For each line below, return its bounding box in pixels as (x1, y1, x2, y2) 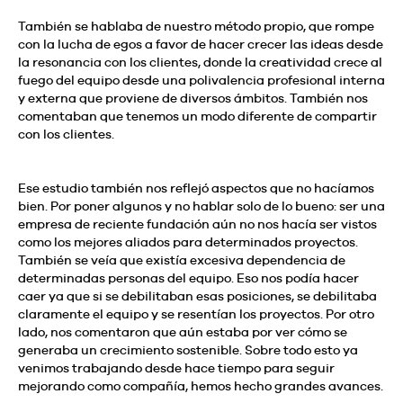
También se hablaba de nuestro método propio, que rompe (18, 18, 374, 33)
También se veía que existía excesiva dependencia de (18, 252, 345, 267)
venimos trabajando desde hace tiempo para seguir (18, 360, 335, 375)
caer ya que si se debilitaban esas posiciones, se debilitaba (18, 288, 377, 303)
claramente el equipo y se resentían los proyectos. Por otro (18, 306, 374, 321)
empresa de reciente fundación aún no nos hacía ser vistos (18, 216, 377, 231)
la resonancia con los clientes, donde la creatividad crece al (18, 54, 382, 69)
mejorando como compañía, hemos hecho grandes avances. (18, 378, 383, 393)
